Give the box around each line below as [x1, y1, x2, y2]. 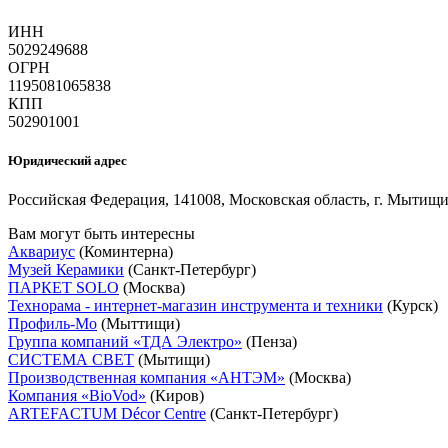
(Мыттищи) [97, 315, 180, 333]
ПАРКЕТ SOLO [8, 279, 119, 297]
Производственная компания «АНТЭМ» [8, 369, 285, 387]
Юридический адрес [8, 153, 127, 169]
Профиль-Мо [8, 315, 97, 333]
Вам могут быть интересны [8, 225, 195, 243]
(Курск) [383, 297, 438, 315]
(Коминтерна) [75, 243, 173, 261]
